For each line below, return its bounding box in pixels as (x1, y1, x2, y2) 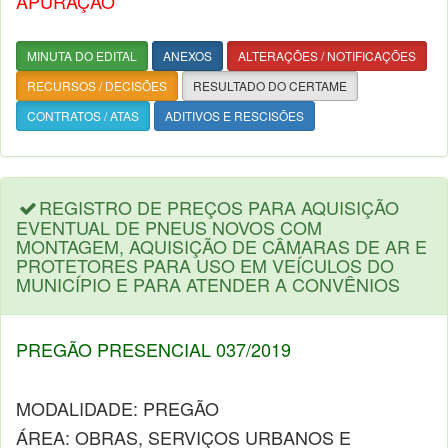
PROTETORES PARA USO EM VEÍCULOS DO (16, 252, 394, 278)
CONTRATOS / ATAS (27, 107, 139, 124)
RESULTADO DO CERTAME (193, 77, 347, 94)
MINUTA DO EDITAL (27, 47, 137, 64)
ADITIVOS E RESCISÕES (165, 107, 304, 124)
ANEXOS (163, 47, 212, 64)
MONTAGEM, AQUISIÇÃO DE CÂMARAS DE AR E (16, 233, 427, 259)
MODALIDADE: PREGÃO (16, 395, 219, 421)
